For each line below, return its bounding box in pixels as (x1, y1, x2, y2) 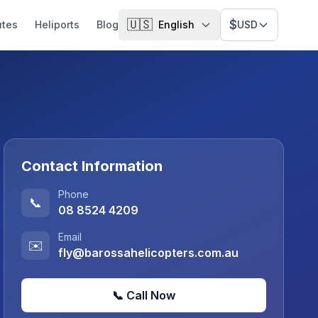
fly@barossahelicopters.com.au (58, 246, 239, 260)
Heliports (35, 18, 79, 31)
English (158, 18, 194, 31)
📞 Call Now (112, 288, 176, 302)
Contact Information (21, 158, 163, 175)
